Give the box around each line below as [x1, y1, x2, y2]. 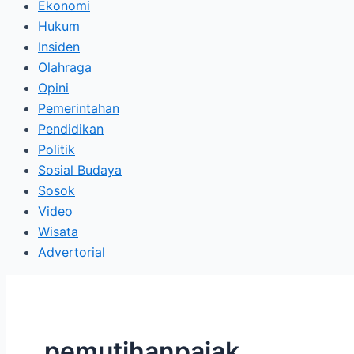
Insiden [38, 39, 80, 55]
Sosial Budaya [38, 162, 122, 178]
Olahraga [38, 59, 92, 75]
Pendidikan [38, 121, 104, 137]
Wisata [38, 224, 78, 239]
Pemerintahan [38, 100, 119, 116]
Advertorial [38, 244, 105, 260]
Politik [38, 141, 75, 157]
